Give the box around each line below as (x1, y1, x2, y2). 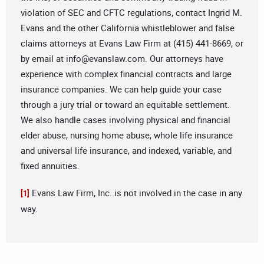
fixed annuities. (21, 160, 80, 172)
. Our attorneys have (145, 52, 223, 65)
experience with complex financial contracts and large (21, 68, 232, 80)
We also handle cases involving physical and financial (21, 114, 230, 126)
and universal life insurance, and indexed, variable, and (21, 144, 232, 157)
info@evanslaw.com (66, 52, 145, 65)
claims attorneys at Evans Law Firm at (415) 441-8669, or (21, 37, 243, 49)
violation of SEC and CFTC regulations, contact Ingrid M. (21, 6, 242, 19)
